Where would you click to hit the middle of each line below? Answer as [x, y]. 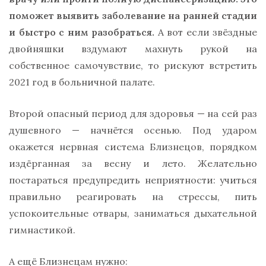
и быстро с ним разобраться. [82, 32]
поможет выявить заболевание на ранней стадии [133, 15]
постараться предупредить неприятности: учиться [133, 180]
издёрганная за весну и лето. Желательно [133, 163]
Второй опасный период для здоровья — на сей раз [133, 113]
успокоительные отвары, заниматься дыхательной [133, 213]
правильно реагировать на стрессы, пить [133, 196]
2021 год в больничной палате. [82, 82]
